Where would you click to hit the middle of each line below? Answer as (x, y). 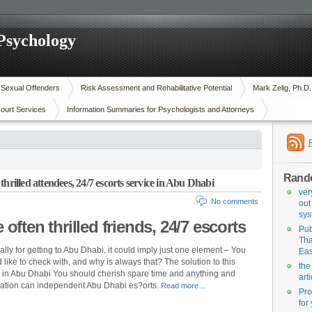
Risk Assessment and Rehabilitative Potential (156, 88)
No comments (235, 201)
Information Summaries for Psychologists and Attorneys (161, 109)
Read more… (184, 286)
